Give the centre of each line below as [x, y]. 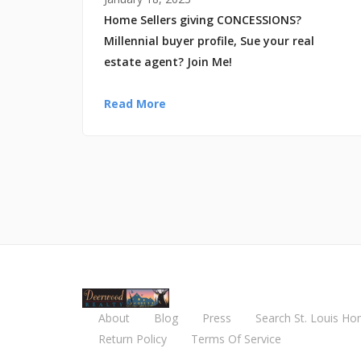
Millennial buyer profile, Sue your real [209, 40]
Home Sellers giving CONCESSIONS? [203, 19]
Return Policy [133, 338]
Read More [135, 103]
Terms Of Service [236, 338]
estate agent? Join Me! [168, 61]
